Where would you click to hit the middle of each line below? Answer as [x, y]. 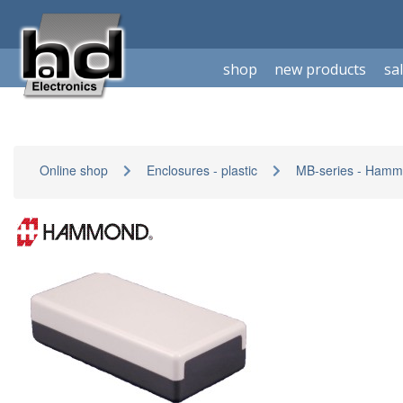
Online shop [74, 170]
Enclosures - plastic [202, 170]
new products [321, 69]
